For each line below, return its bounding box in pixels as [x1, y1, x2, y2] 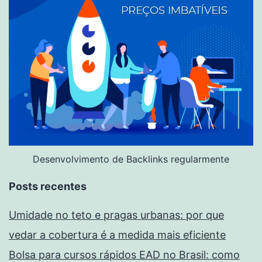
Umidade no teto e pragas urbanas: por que [9, 209, 224, 222]
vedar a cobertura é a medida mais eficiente [9, 229, 226, 242]
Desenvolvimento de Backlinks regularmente [33, 153, 229, 166]
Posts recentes [9, 180, 87, 193]
